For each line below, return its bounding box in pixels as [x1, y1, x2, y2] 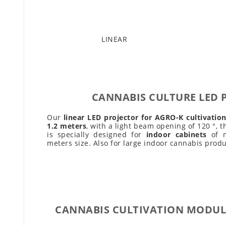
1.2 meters [47, 121, 87, 131]
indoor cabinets [141, 130, 207, 140]
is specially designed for [47, 130, 142, 140]
